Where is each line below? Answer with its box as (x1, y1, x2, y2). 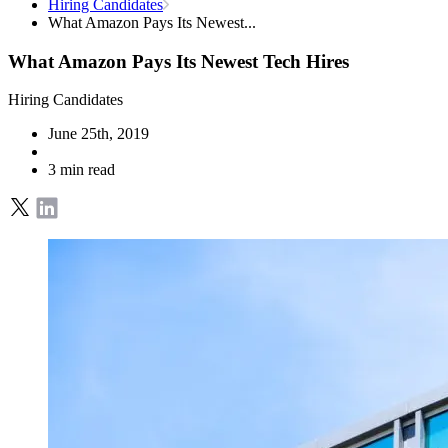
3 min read (48, 161, 115, 179)
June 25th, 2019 (48, 125, 149, 143)
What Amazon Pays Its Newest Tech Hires (8, 50, 349, 72)
